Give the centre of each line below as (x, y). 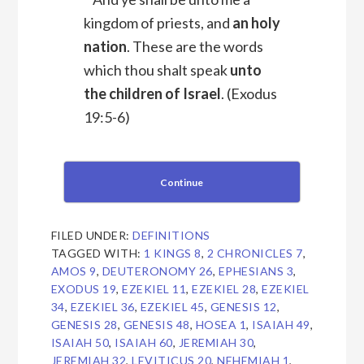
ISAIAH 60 (144, 343)
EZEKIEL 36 (102, 307)
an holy (256, 23)
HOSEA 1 (221, 325)
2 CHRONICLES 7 (255, 253)
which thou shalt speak (156, 70)
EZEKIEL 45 (172, 307)
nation (105, 47)
